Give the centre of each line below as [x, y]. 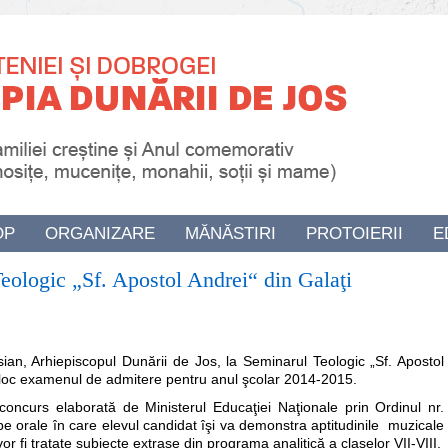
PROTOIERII [354, 233]
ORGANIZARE [100, 233]
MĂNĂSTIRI [230, 233]
